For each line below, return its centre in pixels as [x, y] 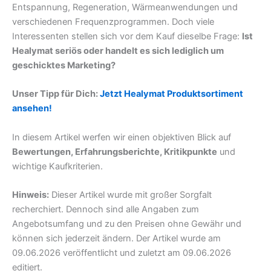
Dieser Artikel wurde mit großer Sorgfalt [130, 194]
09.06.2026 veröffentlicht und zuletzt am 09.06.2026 [122, 253]
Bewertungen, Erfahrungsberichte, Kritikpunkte [115, 152]
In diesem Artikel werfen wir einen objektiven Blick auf [122, 137]
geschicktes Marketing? [64, 65]
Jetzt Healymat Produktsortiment [171, 94]
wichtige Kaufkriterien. [57, 166]
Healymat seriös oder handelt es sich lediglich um [118, 51]
